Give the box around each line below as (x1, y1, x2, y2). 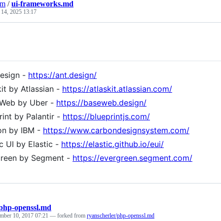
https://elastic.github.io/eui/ (61, 139, 164, 149)
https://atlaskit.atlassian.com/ (62, 83, 172, 94)
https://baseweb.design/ (56, 97, 147, 108)
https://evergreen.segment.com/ (73, 152, 192, 163)
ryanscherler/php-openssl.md (87, 212, 154, 219)
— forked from (50, 212, 87, 219)
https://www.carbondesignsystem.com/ (43, 125, 189, 135)
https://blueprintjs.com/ (63, 111, 150, 121)
